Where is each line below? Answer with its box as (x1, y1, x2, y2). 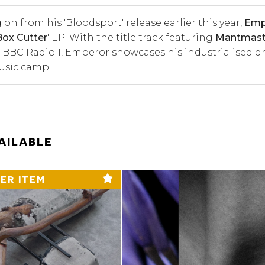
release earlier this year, (123, 17, 244, 28)
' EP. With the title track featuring (47, 31, 215, 43)
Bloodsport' (65, 17, 124, 28)
